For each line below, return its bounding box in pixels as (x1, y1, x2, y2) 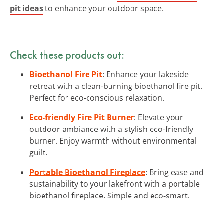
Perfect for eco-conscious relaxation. (29, 92, 164, 103)
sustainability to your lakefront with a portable (29, 178, 200, 189)
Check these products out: (10, 47, 124, 62)
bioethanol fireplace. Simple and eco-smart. (29, 190, 190, 201)
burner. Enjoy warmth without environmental (29, 135, 197, 146)
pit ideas (10, 2, 43, 14)
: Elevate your (134, 111, 183, 123)
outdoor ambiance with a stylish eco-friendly (29, 123, 193, 134)
